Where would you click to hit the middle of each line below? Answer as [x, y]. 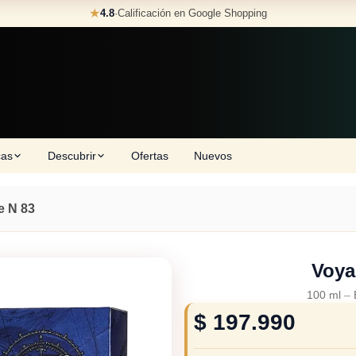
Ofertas [150, 155]
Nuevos [213, 155]
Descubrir [72, 155]
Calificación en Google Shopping [192, 13]
